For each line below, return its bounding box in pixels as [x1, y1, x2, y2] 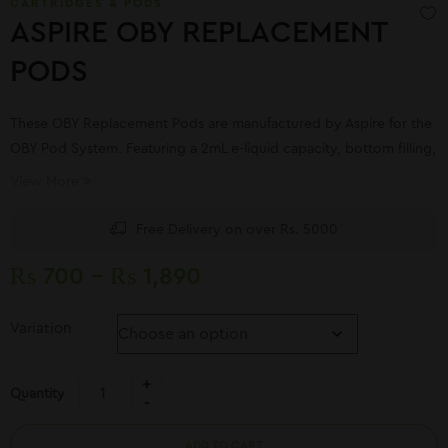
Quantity [10, 386, 65, 401]
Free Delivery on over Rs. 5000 [136, 223, 338, 237]
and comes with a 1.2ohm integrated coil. [10, 167, 276, 181]
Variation [10, 321, 71, 336]
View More [10, 175, 79, 189]
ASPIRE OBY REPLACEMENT [10, 18, 387, 48]
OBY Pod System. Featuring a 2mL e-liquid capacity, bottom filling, [10, 142, 436, 156]
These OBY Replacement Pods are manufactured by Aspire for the [10, 117, 432, 131]
